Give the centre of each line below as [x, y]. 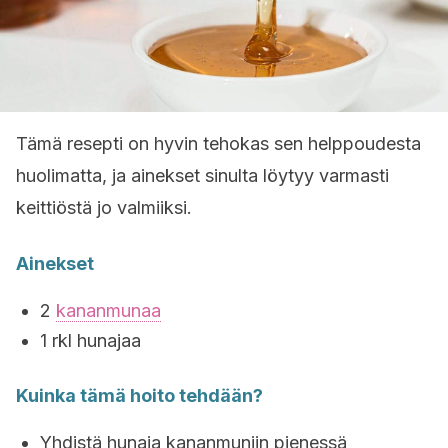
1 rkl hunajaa [90, 340]
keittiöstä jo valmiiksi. [104, 207]
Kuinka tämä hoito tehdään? [139, 395]
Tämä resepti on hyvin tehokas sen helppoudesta [218, 143]
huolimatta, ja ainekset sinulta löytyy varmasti [202, 175]
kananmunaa [108, 310]
